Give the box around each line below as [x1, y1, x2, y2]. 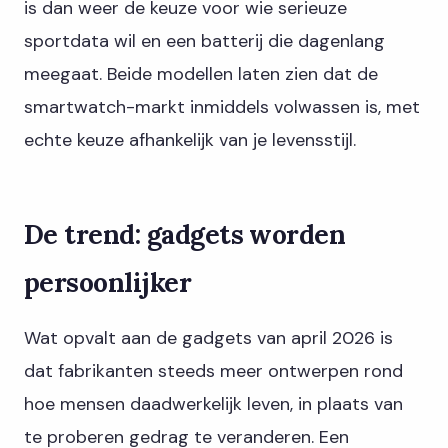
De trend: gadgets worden [24, 217, 346, 252]
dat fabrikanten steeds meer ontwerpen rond [24, 358, 403, 383]
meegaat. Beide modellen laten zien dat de [24, 62, 378, 87]
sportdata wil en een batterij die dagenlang [24, 29, 385, 54]
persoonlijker [24, 265, 192, 300]
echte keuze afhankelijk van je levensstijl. [24, 128, 356, 153]
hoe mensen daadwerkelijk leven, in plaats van [24, 391, 403, 416]
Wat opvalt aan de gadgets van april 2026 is [24, 325, 393, 350]
